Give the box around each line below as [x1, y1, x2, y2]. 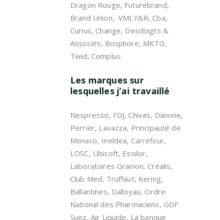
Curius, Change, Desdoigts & [70, 26, 169, 35]
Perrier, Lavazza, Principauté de [70, 123, 181, 133]
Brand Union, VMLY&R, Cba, [70, 13, 167, 23]
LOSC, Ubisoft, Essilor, [70, 148, 148, 158]
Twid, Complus [70, 51, 121, 61]
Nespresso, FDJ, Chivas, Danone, [70, 110, 183, 120]
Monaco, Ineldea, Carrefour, [70, 136, 166, 145]
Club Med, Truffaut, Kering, [70, 174, 164, 184]
